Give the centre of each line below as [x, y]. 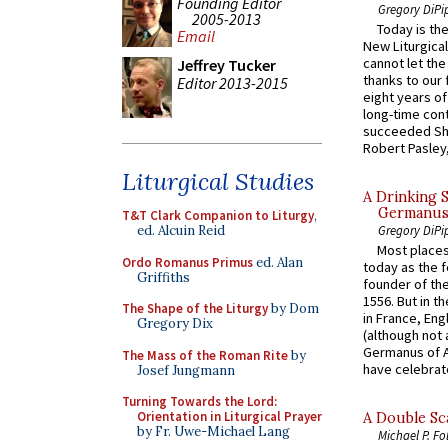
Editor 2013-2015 [232, 82]
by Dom [293, 308]
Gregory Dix [175, 323]
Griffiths [163, 277]
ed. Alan [278, 262]
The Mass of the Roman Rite [205, 355]
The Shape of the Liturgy [195, 308]
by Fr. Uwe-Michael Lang [213, 431]
